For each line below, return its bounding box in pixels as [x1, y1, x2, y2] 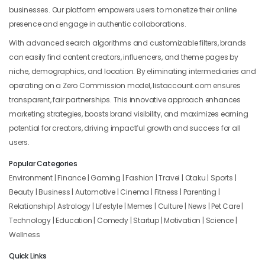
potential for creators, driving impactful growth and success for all [9, 122, 241, 133]
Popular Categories [9, 158, 77, 169]
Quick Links [9, 250, 47, 261]
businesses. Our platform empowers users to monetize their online [9, 4, 237, 15]
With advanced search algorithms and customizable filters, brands [9, 37, 247, 48]
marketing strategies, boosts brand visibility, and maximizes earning [9, 108, 248, 119]
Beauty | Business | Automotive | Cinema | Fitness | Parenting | [9, 186, 220, 197]
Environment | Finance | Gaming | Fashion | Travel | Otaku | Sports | [9, 172, 237, 183]
